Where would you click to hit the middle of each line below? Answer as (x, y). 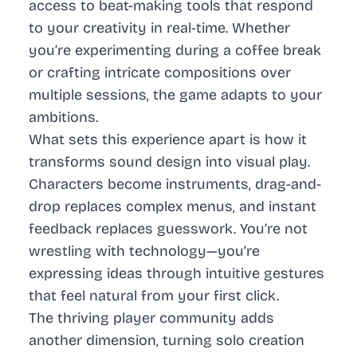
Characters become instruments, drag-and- (175, 184)
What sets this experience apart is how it (168, 140)
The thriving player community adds (151, 318)
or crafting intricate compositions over (160, 73)
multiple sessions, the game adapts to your (175, 95)
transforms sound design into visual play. (169, 162)
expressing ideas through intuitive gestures (177, 274)
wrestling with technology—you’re (144, 251)
